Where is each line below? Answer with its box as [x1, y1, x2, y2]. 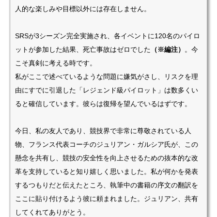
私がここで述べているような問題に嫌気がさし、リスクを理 [15, 73, 198, 80]
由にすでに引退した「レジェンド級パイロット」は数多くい [15, 86, 198, 94]
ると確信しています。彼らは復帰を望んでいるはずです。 [15, 100, 191, 108]
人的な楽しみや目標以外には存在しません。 [15, 5, 151, 13]
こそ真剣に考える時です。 [15, 59, 96, 67]
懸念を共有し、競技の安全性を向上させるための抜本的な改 [15, 154, 198, 162]
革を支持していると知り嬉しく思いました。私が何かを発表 [15, 168, 198, 175]
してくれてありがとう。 [15, 208, 90, 216]
